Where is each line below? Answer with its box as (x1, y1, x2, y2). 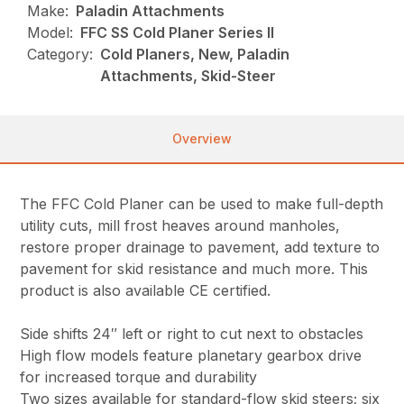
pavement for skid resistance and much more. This (20, 260, 369, 279)
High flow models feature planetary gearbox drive (20, 346, 363, 365)
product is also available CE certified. (20, 281, 271, 300)
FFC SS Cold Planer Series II (80, 23, 275, 42)
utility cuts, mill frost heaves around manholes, (20, 216, 341, 235)
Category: (27, 45, 94, 64)
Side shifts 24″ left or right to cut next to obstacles (20, 325, 364, 344)
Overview (172, 131, 232, 147)
